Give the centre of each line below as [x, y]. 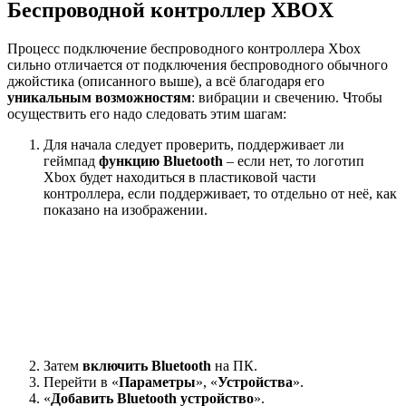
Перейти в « [81, 382]
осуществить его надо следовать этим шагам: [147, 113]
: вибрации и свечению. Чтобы [287, 97]
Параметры [157, 382]
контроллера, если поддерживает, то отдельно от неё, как [220, 193]
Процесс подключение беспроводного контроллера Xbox [184, 48]
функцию [131, 160]
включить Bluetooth [147, 365]
